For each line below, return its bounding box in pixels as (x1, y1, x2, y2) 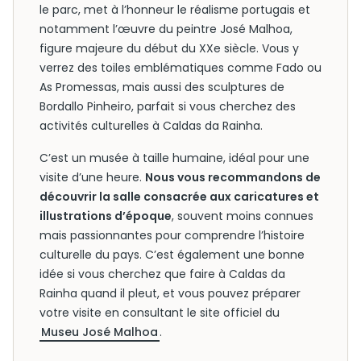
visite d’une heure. (39, 169, 145, 185)
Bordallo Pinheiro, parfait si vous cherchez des (39, 98, 296, 114)
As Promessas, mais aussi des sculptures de (39, 79, 284, 95)
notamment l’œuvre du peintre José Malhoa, (39, 21, 293, 37)
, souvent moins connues (172, 208, 313, 224)
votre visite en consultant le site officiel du (39, 305, 280, 321)
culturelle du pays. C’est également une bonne (39, 247, 305, 263)
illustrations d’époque (39, 208, 172, 224)
